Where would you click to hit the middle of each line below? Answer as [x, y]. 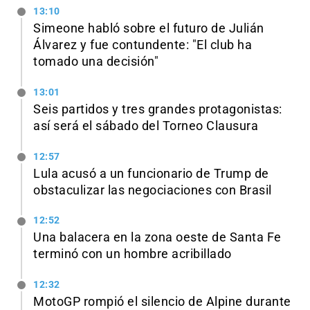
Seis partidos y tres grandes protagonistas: [158, 109]
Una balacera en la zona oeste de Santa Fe [157, 238]
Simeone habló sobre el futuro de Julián [149, 28]
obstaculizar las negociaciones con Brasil [153, 190]
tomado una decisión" [96, 61]
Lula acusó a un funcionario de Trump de [151, 173]
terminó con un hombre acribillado [133, 254]
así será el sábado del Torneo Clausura [146, 126]
